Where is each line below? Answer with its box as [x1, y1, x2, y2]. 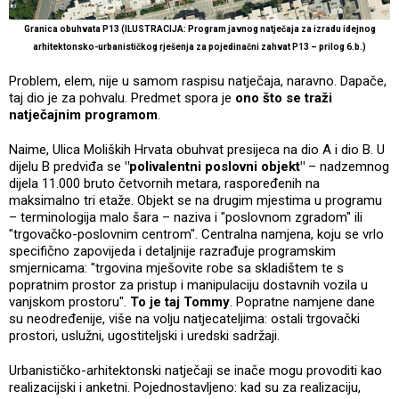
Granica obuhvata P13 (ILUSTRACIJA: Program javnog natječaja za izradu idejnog [23, 24, 376, 35]
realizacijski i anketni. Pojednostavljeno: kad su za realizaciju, [9, 379, 361, 396]
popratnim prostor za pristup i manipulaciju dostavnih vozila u [9, 277, 368, 294]
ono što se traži [235, 90, 332, 107]
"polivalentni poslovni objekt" [125, 159, 305, 175]
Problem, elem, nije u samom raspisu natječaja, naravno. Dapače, [9, 73, 387, 90]
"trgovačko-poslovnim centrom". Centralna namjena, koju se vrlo [9, 226, 384, 243]
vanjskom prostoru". [9, 294, 130, 311]
